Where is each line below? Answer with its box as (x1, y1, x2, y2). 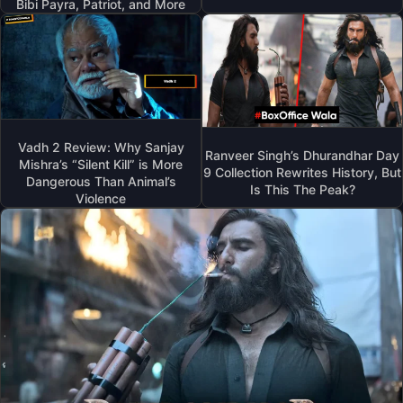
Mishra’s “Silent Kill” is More (19, 156, 183, 172)
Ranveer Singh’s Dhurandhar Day (205, 147, 399, 163)
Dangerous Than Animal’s (25, 173, 176, 189)
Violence (76, 190, 126, 206)
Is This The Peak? (249, 181, 355, 197)
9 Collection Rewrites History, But (203, 164, 401, 180)
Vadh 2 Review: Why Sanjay (17, 139, 184, 155)
